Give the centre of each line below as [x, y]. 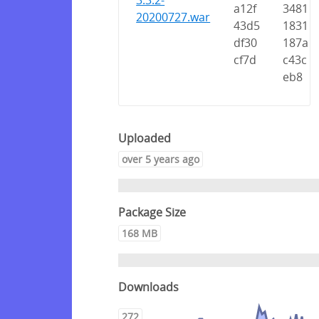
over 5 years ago [161, 159]
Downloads [148, 287]
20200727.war [173, 17]
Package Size [152, 213]
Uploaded [145, 138]
